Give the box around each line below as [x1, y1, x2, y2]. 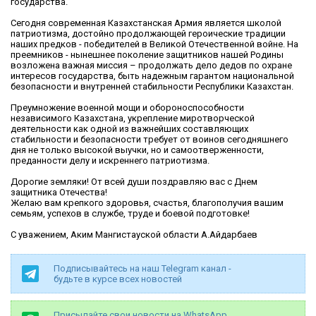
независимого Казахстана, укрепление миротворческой [11, 113, 255, 124]
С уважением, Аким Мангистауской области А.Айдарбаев [11, 229, 257, 241]
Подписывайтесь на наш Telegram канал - [54, 263, 231, 274]
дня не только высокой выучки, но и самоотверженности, [11, 145, 264, 156]
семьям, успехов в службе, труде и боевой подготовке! [11, 208, 250, 219]
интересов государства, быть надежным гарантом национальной [11, 71, 294, 82]
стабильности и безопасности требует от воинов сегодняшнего [11, 134, 288, 145]
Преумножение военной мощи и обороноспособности [11, 102, 244, 114]
